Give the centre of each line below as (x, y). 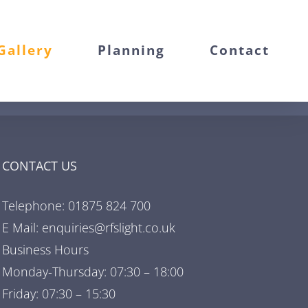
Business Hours (46, 250)
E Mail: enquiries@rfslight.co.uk (89, 228)
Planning (132, 50)
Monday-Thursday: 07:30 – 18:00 (93, 272)
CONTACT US (40, 166)
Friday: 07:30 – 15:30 (59, 294)
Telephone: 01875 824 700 (77, 206)
